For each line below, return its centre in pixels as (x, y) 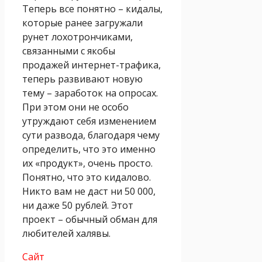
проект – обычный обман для (90, 219)
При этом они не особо (75, 107)
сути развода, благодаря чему (91, 135)
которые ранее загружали (82, 23)
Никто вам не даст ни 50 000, (89, 191)
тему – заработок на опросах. (90, 93)
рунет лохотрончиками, (77, 37)
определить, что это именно (89, 149)
